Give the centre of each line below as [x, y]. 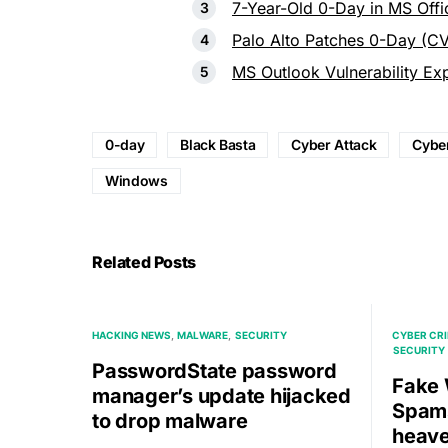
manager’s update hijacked [221, 395]
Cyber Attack [334, 144]
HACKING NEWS [131, 334]
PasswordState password [214, 370]
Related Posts [144, 261]
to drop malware [170, 420]
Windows [136, 180]
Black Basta [218, 144]
